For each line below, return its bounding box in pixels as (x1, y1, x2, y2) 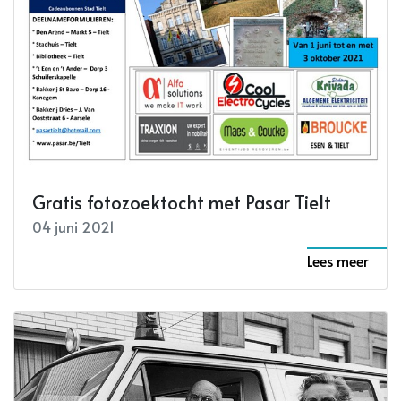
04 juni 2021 (32, 216, 115, 236)
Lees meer (307, 250, 369, 270)
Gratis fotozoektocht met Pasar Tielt (32, 189, 331, 215)
